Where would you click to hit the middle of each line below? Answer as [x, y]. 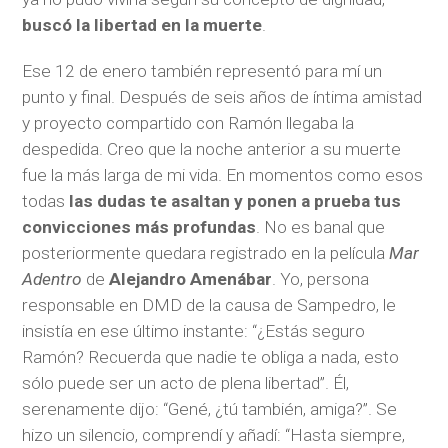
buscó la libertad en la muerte [142, 25]
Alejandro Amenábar [191, 278]
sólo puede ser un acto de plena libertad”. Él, [186, 382]
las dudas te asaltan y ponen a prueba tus [235, 200]
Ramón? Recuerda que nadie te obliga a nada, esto [211, 356]
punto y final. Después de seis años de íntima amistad [222, 96]
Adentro [54, 278]
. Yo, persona [321, 278]
